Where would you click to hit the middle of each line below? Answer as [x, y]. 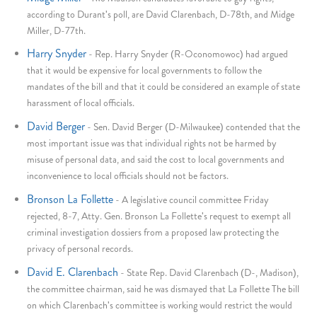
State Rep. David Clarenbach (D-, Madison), [213, 272]
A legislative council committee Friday [196, 200]
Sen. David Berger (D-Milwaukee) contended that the [197, 127]
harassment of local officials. [81, 103]
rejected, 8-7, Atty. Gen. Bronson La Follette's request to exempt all [159, 216]
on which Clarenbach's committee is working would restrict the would [160, 305]
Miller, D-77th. [57, 30]
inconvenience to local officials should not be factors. [128, 176]
